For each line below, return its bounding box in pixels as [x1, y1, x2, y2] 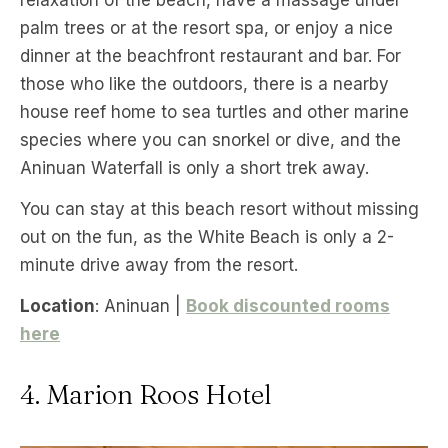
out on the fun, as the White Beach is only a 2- [20, 227, 394, 248]
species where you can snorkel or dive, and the [20, 130, 401, 151]
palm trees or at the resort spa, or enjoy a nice [20, 18, 393, 39]
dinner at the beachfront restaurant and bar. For [20, 46, 401, 67]
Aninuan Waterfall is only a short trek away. [20, 158, 369, 179]
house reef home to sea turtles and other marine [20, 102, 409, 123]
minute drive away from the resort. [20, 255, 298, 276]
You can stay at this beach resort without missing [20, 199, 419, 220]
